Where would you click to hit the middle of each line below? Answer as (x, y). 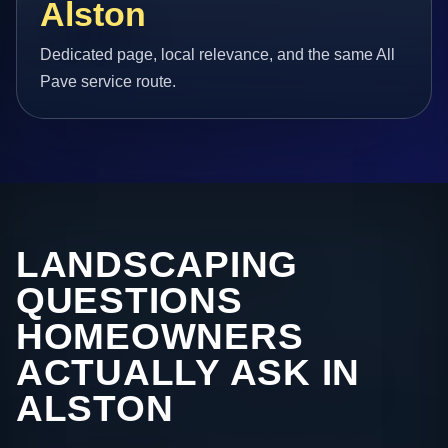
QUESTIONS (129, 301)
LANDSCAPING (157, 265)
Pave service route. (108, 82)
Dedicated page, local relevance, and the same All (218, 55)
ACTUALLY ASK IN (188, 373)
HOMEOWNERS (160, 337)
